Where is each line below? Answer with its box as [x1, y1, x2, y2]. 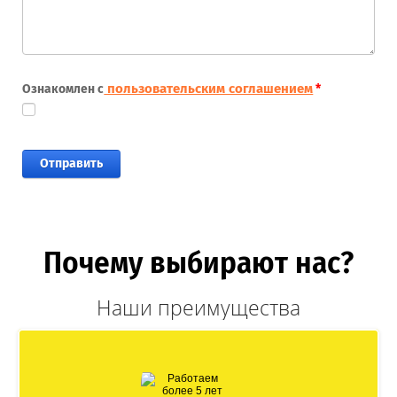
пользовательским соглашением [104, 80, 314, 97]
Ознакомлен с [22, 81, 105, 97]
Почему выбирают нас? [43, 247, 354, 279]
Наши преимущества [97, 292, 300, 322]
